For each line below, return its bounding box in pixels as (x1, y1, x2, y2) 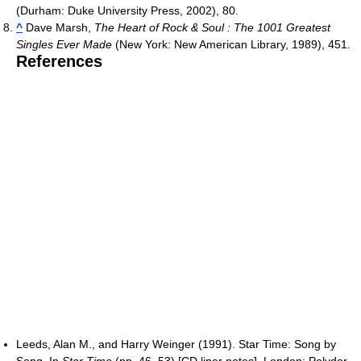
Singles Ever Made (16, 38, 112, 52)
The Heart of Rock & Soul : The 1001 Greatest (94, 21, 330, 35)
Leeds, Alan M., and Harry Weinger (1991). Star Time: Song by (16, 338, 336, 351)
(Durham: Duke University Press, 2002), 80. (16, 4, 239, 18)
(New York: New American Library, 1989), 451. (112, 38, 351, 52)
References (16, 52, 102, 71)
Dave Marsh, (23, 21, 94, 35)
